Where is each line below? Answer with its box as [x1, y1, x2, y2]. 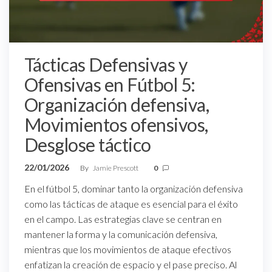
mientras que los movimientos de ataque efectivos [24, 243, 231, 255]
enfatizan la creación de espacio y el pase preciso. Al [24, 258, 237, 270]
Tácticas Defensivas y [24, 53, 188, 75]
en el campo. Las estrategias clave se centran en [24, 212, 222, 225]
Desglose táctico [24, 133, 151, 155]
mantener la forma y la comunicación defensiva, [24, 228, 217, 240]
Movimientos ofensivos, [24, 113, 208, 135]
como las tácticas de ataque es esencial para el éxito [24, 197, 238, 209]
